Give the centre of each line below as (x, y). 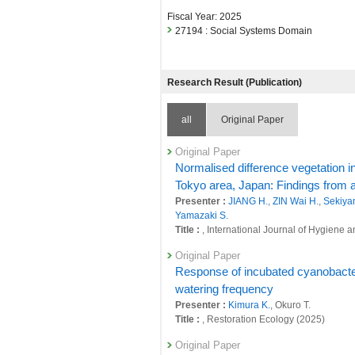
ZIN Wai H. (296, 201)
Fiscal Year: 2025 (204, 17)
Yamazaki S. (202, 216)
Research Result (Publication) (235, 82)
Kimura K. (249, 305)
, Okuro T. (290, 305)
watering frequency (224, 289)
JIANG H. (248, 201)
